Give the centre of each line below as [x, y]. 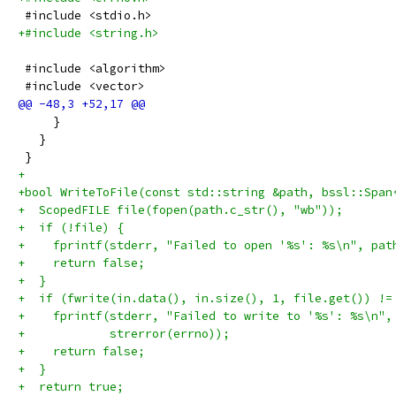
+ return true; [71, 387]
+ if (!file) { [71, 228]
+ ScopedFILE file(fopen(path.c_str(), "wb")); [180, 210]
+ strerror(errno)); [124, 334]
